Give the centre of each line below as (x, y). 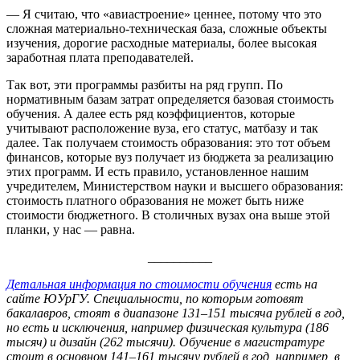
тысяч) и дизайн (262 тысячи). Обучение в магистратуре (166, 342)
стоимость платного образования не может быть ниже (155, 200)
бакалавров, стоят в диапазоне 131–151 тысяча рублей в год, (176, 313)
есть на (295, 284)
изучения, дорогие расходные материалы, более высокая (162, 43)
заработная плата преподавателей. (100, 57)
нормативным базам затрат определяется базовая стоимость (170, 99)
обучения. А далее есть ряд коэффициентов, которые (151, 113)
